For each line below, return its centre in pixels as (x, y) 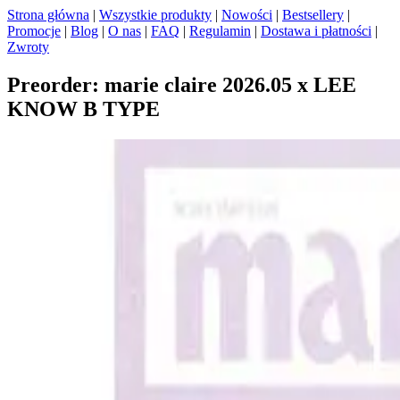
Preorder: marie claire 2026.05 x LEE (182, 84)
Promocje (34, 31)
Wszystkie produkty (155, 15)
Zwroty (28, 47)
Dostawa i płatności (316, 31)
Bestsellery (313, 15)
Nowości (247, 15)
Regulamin (220, 31)
